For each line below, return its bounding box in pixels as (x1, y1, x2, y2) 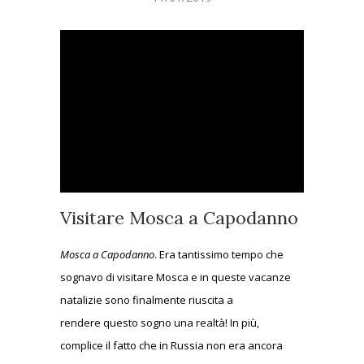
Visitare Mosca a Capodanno (60, 206, 298, 229)
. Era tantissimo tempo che (154, 246, 284, 262)
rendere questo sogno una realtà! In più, (60, 314, 259, 330)
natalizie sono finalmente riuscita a (60, 292, 233, 307)
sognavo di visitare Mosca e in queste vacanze (60, 269, 291, 284)
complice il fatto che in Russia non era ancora (60, 337, 283, 353)
